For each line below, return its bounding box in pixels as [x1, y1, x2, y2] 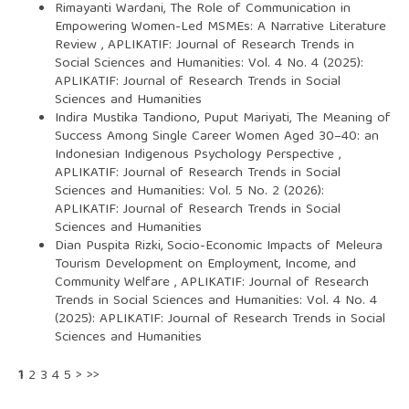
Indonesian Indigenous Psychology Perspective [54, 142, 339, 167]
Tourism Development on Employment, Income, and [54, 252, 356, 277]
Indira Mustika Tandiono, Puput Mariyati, [54, 106, 296, 131]
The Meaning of [295, 106, 391, 131]
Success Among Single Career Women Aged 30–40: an [54, 124, 379, 149]
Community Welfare [54, 270, 174, 295]
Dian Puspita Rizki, [54, 234, 167, 258]
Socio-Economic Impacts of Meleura [166, 234, 383, 258]
